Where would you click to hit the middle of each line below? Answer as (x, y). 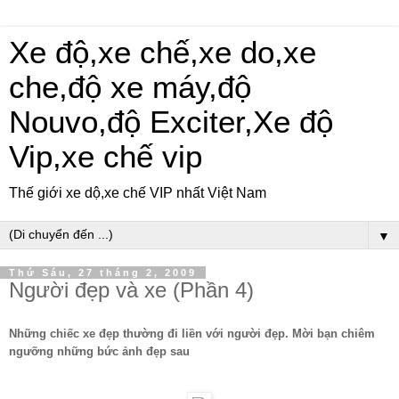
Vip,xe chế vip (106, 157)
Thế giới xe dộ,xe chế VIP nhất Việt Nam (138, 193)
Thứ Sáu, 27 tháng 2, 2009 (103, 273)
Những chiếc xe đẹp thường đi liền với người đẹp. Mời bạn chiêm (192, 333)
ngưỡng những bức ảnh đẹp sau (99, 351)
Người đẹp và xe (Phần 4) (131, 290)
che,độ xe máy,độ (130, 87)
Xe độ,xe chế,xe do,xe (163, 53)
